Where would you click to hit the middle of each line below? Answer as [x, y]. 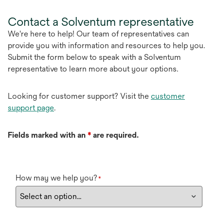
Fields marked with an [47, 135]
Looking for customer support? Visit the [79, 96]
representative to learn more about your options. [93, 69]
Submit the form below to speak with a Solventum [94, 57]
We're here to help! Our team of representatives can [99, 34]
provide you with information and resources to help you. [106, 46]
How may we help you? [56, 178]
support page [31, 108]
